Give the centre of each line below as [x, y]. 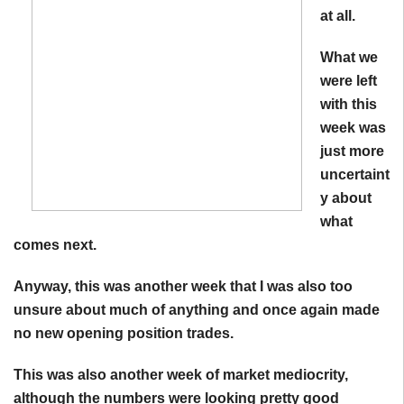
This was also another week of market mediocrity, [181, 375]
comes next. [55, 245]
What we [349, 57]
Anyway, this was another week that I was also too [183, 286]
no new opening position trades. [124, 333]
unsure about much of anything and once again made [197, 310]
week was [353, 128]
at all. [338, 16]
